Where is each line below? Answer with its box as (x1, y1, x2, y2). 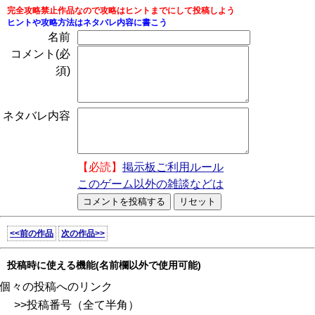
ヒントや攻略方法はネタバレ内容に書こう (7, 18, 167, 27)
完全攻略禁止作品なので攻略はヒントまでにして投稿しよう (7, 6, 235, 15)
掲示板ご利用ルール (122, 161, 224, 173)
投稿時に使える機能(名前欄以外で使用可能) (7, 259, 201, 271)
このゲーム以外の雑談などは (77, 178, 224, 190)
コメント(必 (11, 48, 70, 60)
